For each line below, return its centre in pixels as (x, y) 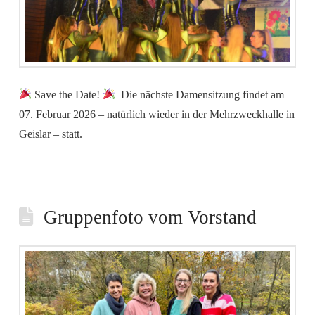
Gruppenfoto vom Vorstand (150, 217)
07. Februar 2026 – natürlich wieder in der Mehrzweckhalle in (156, 114)
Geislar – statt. (53, 134)
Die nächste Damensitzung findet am (200, 94)
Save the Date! (67, 94)
